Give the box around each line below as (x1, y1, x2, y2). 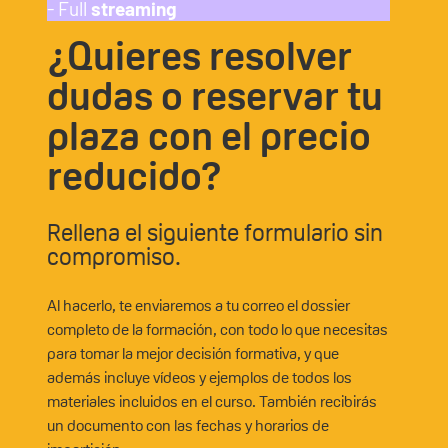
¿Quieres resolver (46, 29, 352, 82)
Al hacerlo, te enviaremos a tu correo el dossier (46, 294, 350, 316)
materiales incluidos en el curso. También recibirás (46, 390, 377, 412)
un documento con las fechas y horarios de (46, 414, 329, 436)
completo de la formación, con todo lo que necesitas (46, 318, 388, 340)
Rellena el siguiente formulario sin (46, 216, 383, 248)
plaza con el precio (46, 109, 371, 162)
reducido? (46, 149, 222, 202)
